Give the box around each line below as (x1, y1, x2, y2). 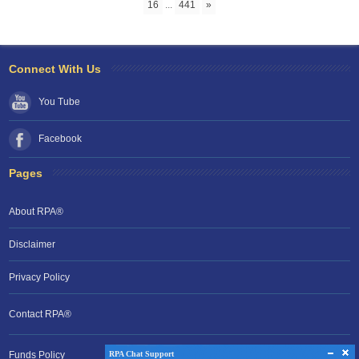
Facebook (38, 133, 83, 145)
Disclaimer (9, 239, 56, 251)
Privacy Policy (9, 272, 71, 284)
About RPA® (9, 206, 64, 218)
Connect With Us (9, 63, 102, 76)
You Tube (38, 96, 81, 108)
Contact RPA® (9, 309, 72, 321)
